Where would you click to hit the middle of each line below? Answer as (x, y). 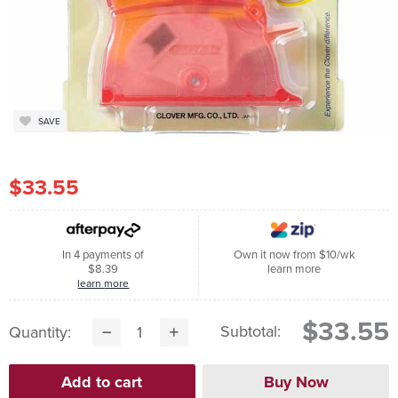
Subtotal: (251, 332)
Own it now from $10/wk (294, 255)
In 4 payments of (103, 255)
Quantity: (40, 333)
